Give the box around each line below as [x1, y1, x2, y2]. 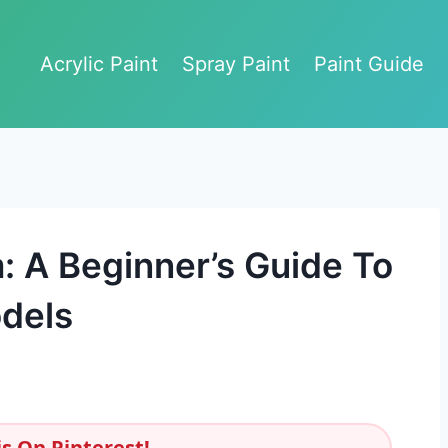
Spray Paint [182, 51, 290, 76]
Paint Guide [314, 51, 424, 76]
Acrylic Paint [40, 51, 158, 76]
